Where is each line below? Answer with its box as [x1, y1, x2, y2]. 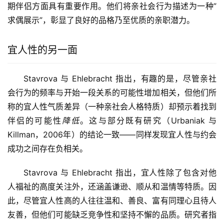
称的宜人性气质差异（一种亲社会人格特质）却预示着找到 [7, 101, 216, 111]
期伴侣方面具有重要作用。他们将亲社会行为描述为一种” [7, 1, 216, 11]
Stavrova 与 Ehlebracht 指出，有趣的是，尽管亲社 [23, 73, 216, 83]
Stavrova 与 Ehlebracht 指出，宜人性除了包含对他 [23, 167, 216, 177]
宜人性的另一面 [7, 44, 77, 56]
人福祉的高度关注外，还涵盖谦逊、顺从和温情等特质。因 [7, 181, 216, 191]
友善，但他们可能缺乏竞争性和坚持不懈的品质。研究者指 [7, 209, 216, 219]
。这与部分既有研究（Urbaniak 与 [80, 115, 217, 125]
